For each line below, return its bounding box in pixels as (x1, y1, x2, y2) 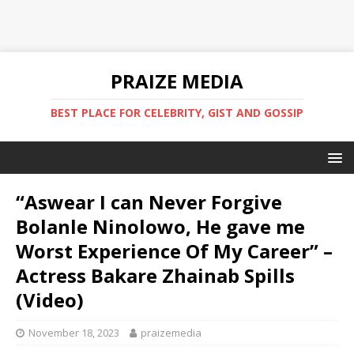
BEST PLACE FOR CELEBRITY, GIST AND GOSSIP (51, 105, 303, 120)
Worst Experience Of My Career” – (16, 238, 333, 264)
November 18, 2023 (28, 326, 119, 340)
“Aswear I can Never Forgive (16, 189, 282, 215)
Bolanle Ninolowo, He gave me (16, 213, 305, 239)
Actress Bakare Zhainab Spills (16, 262, 295, 288)
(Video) (16, 287, 84, 313)
